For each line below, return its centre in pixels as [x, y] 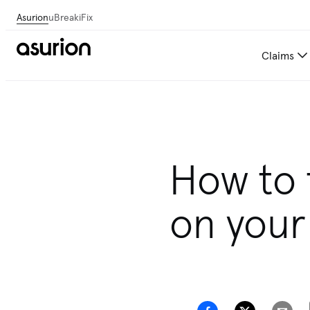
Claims [278, 55]
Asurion [33, 17]
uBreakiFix [71, 17]
